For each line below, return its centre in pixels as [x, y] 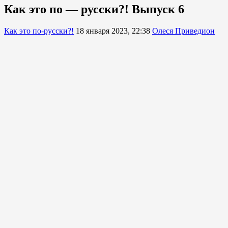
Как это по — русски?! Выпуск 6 [94, 9]
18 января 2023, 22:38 [113, 31]
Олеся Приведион [183, 31]
